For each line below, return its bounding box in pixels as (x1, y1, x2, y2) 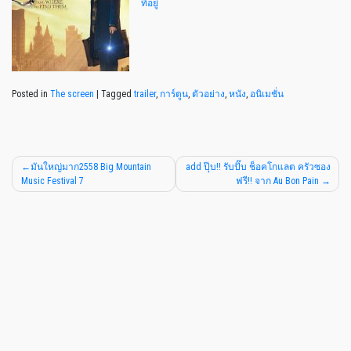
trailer (134, 88, 156, 100)
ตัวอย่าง (192, 88, 225, 100)
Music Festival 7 (20, 175, 84, 186)
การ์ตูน (160, 88, 188, 100)
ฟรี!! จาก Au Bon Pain (235, 175, 319, 186)
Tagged (101, 88, 134, 100)
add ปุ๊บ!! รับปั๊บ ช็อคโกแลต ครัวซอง (185, 161, 331, 172)
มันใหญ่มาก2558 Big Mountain (30, 161, 151, 172)
